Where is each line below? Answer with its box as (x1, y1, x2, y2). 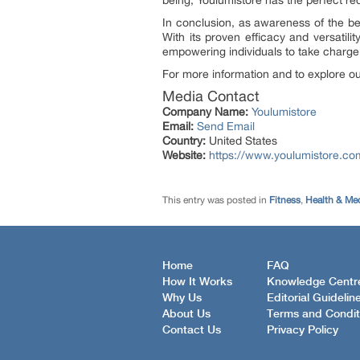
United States (206, 134, 277, 147)
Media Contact (162, 88, 260, 104)
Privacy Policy (267, 324, 338, 336)
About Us (162, 308, 211, 320)
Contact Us (162, 324, 221, 336)
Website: (162, 149, 206, 162)
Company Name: (162, 105, 248, 118)
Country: (162, 134, 206, 147)
